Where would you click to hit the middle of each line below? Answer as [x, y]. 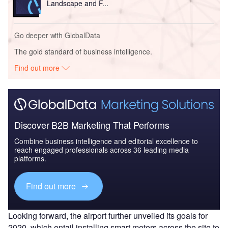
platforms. [30, 158]
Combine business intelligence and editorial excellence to [106, 141]
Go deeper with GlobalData [57, 35]
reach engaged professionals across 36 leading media [102, 149]
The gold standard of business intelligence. [83, 52]
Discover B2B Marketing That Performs [92, 124]
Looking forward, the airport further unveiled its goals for [108, 215]
